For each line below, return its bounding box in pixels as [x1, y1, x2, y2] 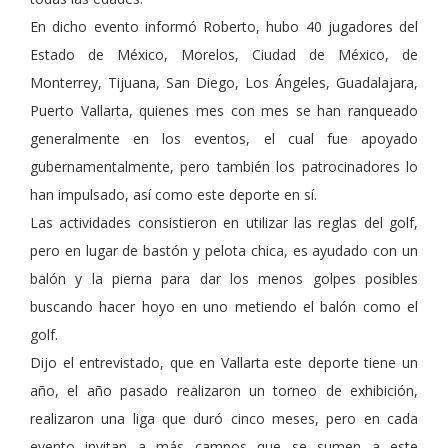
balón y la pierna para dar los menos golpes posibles [30, 269, 418, 289]
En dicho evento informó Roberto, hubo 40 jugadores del [30, 17, 418, 37]
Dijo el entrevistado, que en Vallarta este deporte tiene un [30, 353, 418, 373]
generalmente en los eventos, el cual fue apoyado [30, 129, 418, 149]
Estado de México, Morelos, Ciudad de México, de [30, 45, 418, 65]
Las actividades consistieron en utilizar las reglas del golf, [30, 213, 418, 233]
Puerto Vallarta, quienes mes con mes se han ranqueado [30, 101, 418, 121]
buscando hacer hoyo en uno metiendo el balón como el [30, 297, 418, 317]
